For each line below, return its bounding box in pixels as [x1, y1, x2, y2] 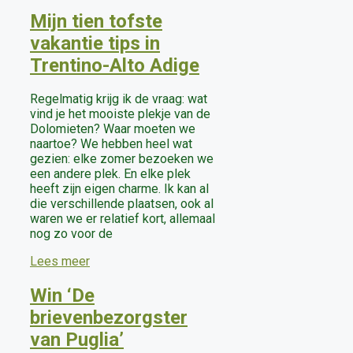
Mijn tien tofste [30, 9, 162, 32]
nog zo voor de [30, 226, 113, 242]
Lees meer [30, 254, 90, 269]
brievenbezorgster [30, 307, 188, 329]
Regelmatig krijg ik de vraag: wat [30, 91, 207, 107]
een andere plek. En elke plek [30, 166, 191, 182]
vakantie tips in [30, 32, 160, 54]
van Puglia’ [30, 329, 124, 351]
